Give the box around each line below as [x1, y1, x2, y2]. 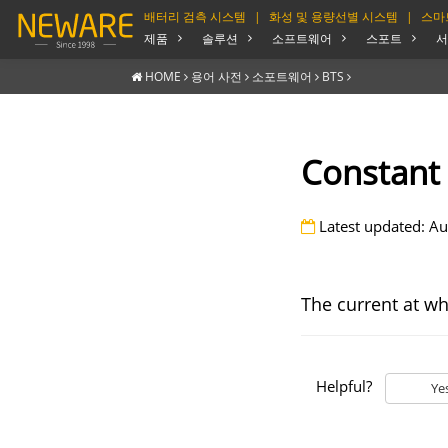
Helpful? [315, 376, 372, 396]
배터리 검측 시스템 [143, 8, 246, 24]
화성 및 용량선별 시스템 [268, 8, 398, 24]
